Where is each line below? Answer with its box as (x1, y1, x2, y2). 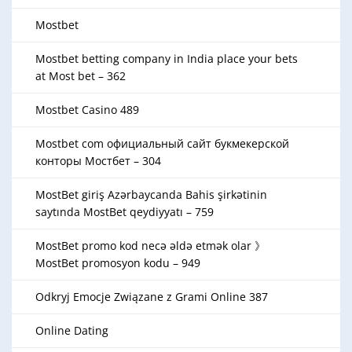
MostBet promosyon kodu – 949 (35, 255, 200, 270)
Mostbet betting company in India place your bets (35, 51, 298, 66)
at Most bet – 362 (35, 68, 126, 83)
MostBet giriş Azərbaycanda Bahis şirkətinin (35, 187, 267, 202)
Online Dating (35, 323, 108, 338)
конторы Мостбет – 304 (35, 153, 161, 168)
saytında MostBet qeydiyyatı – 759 (35, 204, 214, 219)
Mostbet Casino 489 (35, 102, 139, 117)
